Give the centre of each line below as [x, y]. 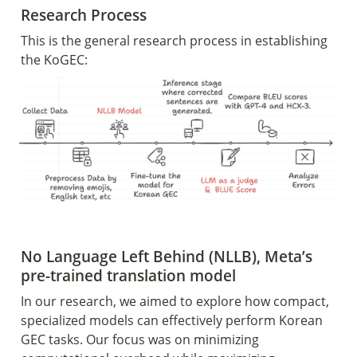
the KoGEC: [54, 60]
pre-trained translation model [128, 275]
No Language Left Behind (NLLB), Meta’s [167, 256]
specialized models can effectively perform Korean [172, 320]
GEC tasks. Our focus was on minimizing [140, 339]
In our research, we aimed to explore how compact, [175, 301]
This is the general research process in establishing [174, 41]
